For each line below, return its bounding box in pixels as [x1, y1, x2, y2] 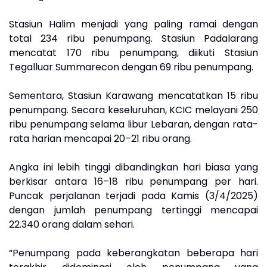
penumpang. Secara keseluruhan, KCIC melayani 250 [9, 103, 258, 117]
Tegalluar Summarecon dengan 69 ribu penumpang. [9, 60, 253, 74]
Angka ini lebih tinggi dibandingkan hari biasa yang [9, 160, 258, 175]
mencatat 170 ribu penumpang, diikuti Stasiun [9, 46, 258, 60]
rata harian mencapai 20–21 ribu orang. [9, 132, 192, 146]
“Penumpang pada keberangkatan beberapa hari [9, 246, 258, 260]
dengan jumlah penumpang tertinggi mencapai [9, 203, 258, 218]
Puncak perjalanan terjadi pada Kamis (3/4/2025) [9, 189, 258, 203]
